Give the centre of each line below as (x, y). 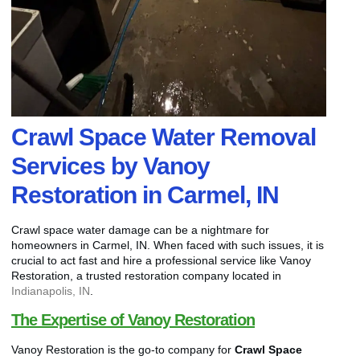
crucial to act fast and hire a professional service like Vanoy (161, 260)
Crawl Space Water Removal (164, 137)
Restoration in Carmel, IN (145, 194)
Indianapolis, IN (51, 290)
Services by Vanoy (110, 166)
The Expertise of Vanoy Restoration (133, 320)
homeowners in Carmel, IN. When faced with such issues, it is (168, 245)
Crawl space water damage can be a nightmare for (140, 229)
